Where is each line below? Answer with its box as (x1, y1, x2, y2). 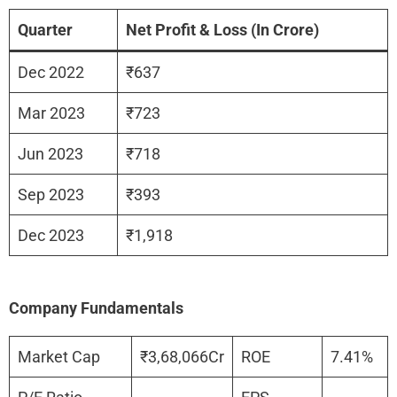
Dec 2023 (18, 225, 84, 245)
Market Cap (18, 346, 100, 366)
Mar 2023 (18, 103, 85, 122)
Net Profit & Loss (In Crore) (126, 19, 319, 39)
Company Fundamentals (9, 298, 183, 317)
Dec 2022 (18, 62, 84, 82)
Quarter (18, 19, 73, 39)
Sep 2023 (18, 184, 84, 204)
